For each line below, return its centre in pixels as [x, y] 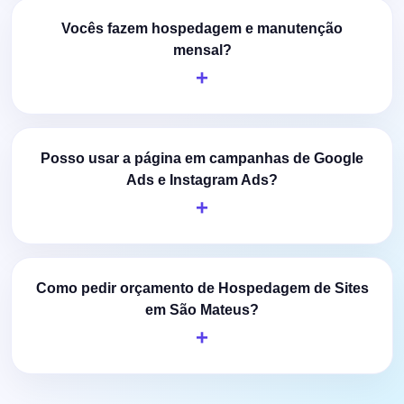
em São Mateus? [202, 309]
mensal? [202, 50]
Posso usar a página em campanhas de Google [202, 158]
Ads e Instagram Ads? [202, 179]
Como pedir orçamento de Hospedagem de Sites [202, 288]
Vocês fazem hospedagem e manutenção [202, 28]
